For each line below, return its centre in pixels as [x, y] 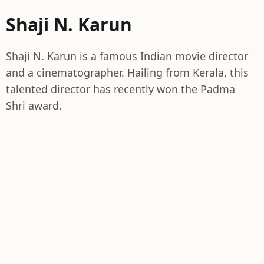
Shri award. [34, 105]
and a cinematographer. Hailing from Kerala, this [127, 72]
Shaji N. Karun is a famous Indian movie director [127, 56]
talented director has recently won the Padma [121, 89]
